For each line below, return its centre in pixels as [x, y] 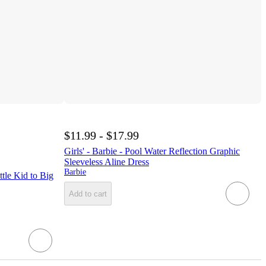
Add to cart [88, 194]
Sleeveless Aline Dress [107, 162]
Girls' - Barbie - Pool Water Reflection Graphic [152, 151]
